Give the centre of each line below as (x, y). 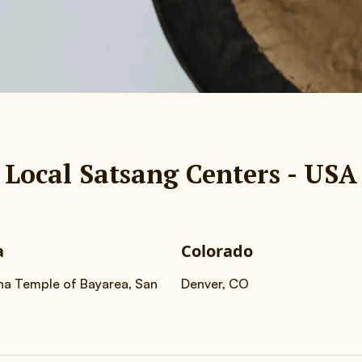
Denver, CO (215, 284)
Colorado (217, 251)
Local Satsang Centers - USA (181, 174)
